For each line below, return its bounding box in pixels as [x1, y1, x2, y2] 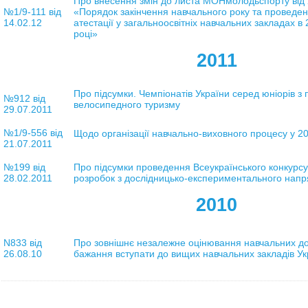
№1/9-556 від [3, 126, 63, 138]
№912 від [3, 92, 45, 104]
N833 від [3, 236, 42, 248]
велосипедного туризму [73, 98, 180, 110]
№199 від [3, 161, 45, 173]
